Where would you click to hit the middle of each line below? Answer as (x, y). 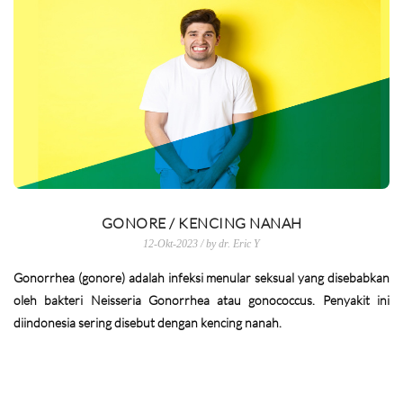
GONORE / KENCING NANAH (201, 223)
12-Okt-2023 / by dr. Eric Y (201, 244)
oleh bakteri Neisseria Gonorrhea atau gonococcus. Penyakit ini (201, 300)
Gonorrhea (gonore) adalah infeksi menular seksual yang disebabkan (201, 278)
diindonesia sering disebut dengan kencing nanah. (148, 322)
